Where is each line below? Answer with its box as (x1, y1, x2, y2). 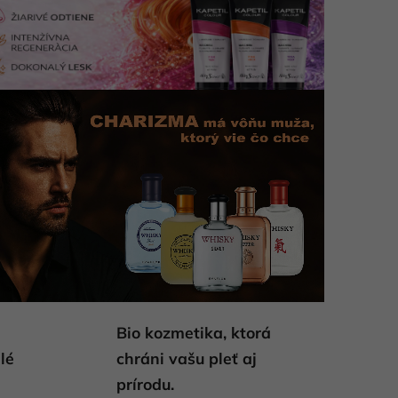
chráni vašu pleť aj (115, 347, 257, 368)
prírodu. (115, 373, 174, 394)
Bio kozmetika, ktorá (115, 322, 271, 342)
